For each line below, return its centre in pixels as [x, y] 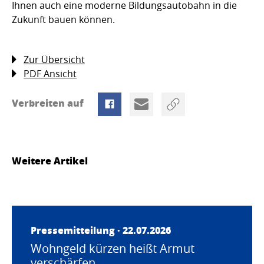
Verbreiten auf [49, 103]
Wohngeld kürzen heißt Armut [113, 249]
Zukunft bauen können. [63, 20]
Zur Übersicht [54, 60]
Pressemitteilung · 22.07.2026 [101, 230]
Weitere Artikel [50, 161]
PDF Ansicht [50, 74]
